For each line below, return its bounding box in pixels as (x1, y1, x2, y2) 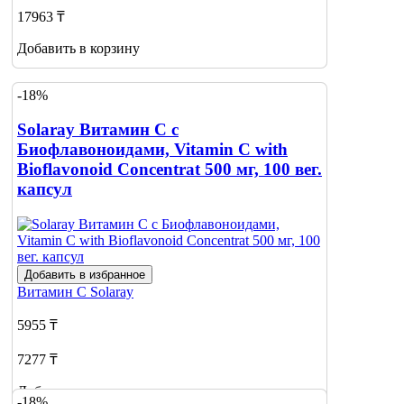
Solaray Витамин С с (17, 120, 179, 140)
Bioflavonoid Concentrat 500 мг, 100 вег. (17, 160, 322, 179)
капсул (17, 179, 72, 199)
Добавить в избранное (24, 267, 145, 281)
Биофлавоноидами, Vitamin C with (17, 140, 288, 160)
